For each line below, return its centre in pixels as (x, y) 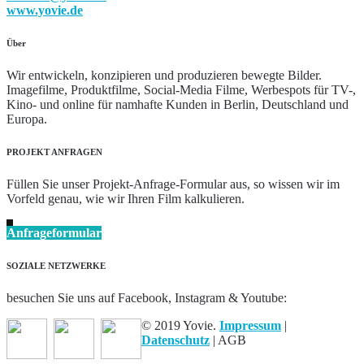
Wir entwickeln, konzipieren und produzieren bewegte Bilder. (164, 76)
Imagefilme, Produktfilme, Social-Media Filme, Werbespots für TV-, (181, 90)
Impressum (250, 326)
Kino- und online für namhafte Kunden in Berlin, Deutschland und (178, 105)
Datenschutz (175, 340)
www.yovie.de (45, 11)
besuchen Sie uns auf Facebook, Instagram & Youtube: (147, 298)
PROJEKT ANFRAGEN (54, 152)
